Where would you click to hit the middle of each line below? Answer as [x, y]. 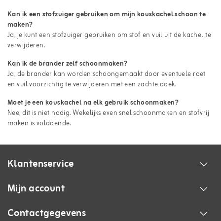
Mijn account [36, 188]
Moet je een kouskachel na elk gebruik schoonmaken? [93, 103]
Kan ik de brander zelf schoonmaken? [68, 64]
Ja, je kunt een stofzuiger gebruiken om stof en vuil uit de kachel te [109, 35]
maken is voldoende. [39, 123]
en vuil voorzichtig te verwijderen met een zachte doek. [92, 84]
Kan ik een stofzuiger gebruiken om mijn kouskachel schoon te [107, 14]
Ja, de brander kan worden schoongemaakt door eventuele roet [107, 74]
